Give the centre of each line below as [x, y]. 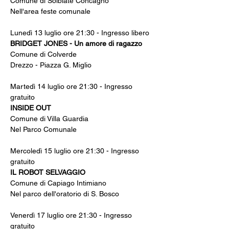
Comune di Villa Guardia [49, 119]
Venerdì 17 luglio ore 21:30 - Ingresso [72, 215]
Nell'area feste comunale [50, 11]
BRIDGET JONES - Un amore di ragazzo [76, 43]
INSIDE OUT [31, 108]
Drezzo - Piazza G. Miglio [51, 65]
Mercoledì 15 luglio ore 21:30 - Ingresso [76, 151]
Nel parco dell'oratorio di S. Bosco [65, 194]
